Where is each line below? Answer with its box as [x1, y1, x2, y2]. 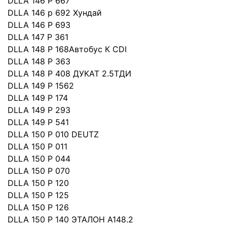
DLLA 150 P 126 [8, 202, 69, 212]
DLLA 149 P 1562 [8, 81, 74, 91]
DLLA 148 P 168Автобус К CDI [8, 44, 127, 54]
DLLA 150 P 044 [8, 154, 70, 164]
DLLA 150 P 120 [8, 178, 69, 188]
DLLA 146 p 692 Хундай [8, 8, 102, 18]
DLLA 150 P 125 [8, 190, 69, 200]
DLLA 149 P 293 [8, 105, 70, 115]
